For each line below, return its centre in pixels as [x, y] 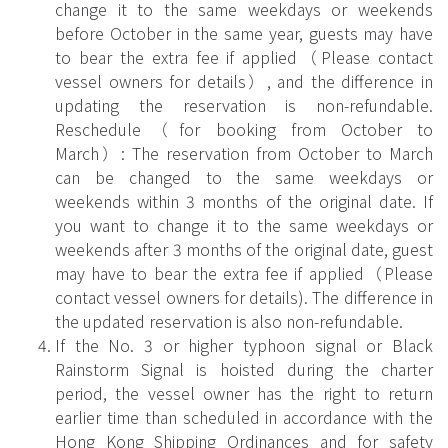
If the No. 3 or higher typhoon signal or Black [244, 344]
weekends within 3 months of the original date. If [244, 200]
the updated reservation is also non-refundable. [229, 320]
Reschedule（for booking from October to [244, 128]
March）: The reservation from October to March [244, 152]
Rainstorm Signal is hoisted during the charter [244, 368]
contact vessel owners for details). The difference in [244, 296]
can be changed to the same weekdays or [244, 176]
